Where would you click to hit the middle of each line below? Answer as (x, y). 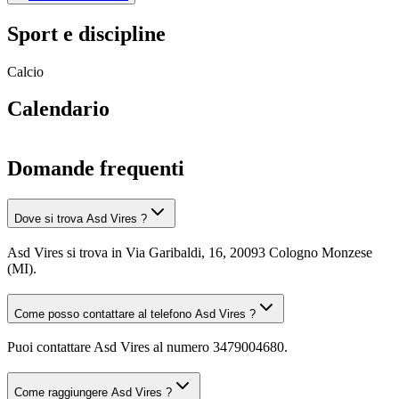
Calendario (58, 109)
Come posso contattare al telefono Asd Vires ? (135, 313)
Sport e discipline (86, 33)
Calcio (25, 71)
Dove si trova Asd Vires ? (81, 219)
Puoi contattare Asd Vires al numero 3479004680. (147, 347)
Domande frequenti (96, 169)
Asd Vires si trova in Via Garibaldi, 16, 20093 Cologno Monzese (190, 252)
